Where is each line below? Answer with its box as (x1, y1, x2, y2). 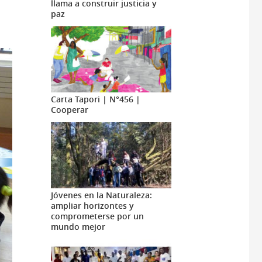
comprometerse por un (50, 211, 144, 222)
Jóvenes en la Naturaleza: (50, 189, 152, 201)
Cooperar (50, 104, 88, 116)
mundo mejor (50, 221, 105, 233)
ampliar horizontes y (50, 200, 134, 212)
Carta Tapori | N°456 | (50, 94, 140, 105)
